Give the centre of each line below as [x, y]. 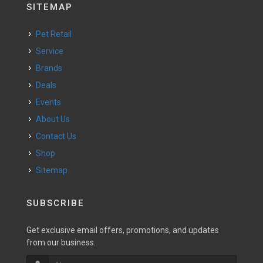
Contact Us [59, 136]
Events [51, 102]
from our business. [61, 242]
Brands [52, 68]
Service [52, 51]
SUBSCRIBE [55, 203]
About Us [56, 119]
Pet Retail [56, 34]
